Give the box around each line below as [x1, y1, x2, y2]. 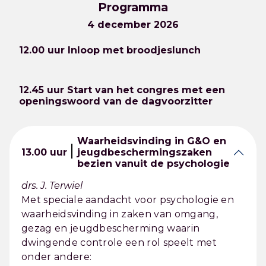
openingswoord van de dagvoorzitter [19, 96, 213, 107]
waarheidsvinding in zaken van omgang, [21, 208, 218, 220]
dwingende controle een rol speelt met [21, 237, 217, 248]
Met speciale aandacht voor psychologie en [21, 194, 235, 205]
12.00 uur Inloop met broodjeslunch [19, 45, 201, 56]
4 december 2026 [87, 19, 179, 30]
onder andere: [21, 251, 92, 262]
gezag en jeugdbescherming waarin [21, 223, 200, 234]
